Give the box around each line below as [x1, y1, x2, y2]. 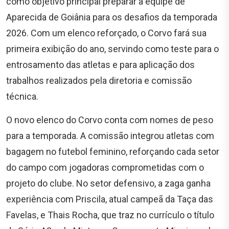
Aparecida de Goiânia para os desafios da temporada [6, 12, 217, 23]
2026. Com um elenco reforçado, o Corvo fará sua [6, 28, 207, 39]
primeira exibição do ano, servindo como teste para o [6, 43, 219, 55]
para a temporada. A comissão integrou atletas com [6, 130, 214, 142]
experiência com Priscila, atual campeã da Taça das [6, 194, 213, 205]
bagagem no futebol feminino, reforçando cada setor [6, 146, 219, 157]
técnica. [6, 91, 38, 102]
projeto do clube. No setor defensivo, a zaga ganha [6, 178, 211, 189]
